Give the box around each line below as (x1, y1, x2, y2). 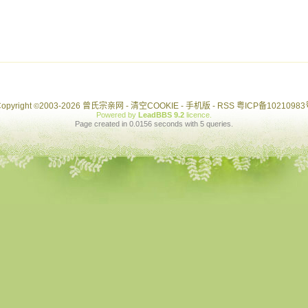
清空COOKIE (130, 101, 179, 111)
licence (186, 111, 210, 119)
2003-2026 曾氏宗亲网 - (38, 101, 131, 111)
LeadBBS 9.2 (138, 111, 184, 119)
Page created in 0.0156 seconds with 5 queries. (75, 120, 233, 128)
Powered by (96, 111, 138, 119)
